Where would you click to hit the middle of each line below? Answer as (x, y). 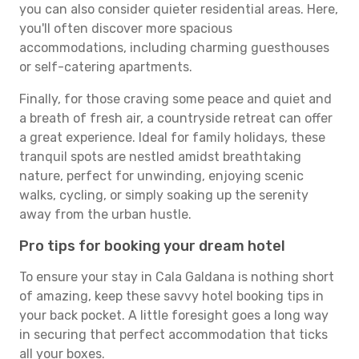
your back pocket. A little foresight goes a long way (174, 315)
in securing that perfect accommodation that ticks (173, 335)
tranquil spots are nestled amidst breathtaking (160, 157)
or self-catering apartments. (106, 67)
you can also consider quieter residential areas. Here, (179, 9)
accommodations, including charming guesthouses (174, 48)
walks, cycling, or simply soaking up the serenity (164, 195)
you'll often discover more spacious (126, 28)
